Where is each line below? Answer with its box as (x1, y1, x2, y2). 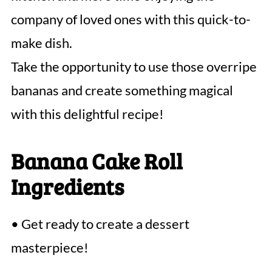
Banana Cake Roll (10, 146, 183, 176)
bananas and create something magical (10, 82, 233, 99)
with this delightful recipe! (10, 106, 164, 123)
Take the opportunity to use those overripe (10, 58, 257, 75)
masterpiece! (10, 239, 89, 256)
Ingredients (10, 171, 124, 202)
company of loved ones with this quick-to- (10, 11, 251, 28)
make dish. (10, 35, 72, 52)
